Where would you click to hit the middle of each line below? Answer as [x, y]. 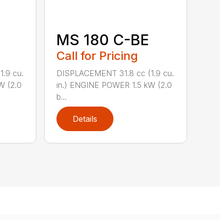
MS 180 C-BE [103, 40]
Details [85, 119]
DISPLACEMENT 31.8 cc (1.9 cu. [115, 73]
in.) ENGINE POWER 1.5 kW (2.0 [114, 85]
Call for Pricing [97, 56]
